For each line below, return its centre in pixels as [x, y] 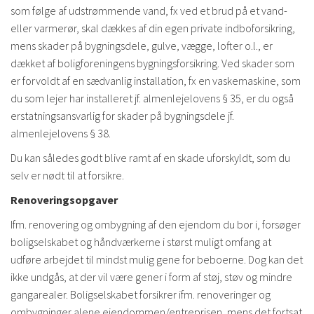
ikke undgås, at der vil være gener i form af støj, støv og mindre [151, 277]
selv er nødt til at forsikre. [67, 175]
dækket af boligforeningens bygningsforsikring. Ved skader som [152, 63]
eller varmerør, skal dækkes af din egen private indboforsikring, [153, 28]
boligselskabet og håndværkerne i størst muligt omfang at [141, 242]
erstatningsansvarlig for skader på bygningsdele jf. [122, 116]
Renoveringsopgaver [64, 200]
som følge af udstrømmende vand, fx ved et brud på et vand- [149, 11]
